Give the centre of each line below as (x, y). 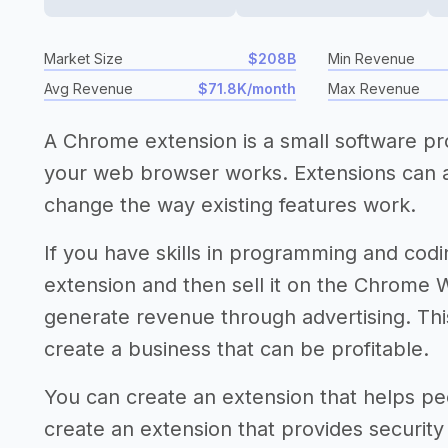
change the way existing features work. (230, 205)
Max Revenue (374, 88)
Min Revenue (371, 58)
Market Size (83, 58)
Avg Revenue (88, 88)
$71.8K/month (247, 88)
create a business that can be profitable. (236, 349)
